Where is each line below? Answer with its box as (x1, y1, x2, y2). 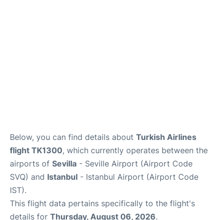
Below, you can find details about (10, 132, 136, 142)
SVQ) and (10, 172, 47, 182)
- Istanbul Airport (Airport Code (78, 172, 198, 182)
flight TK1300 (10, 145, 62, 156)
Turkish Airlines (136, 132, 196, 142)
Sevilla (52, 159, 77, 169)
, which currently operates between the (62, 145, 208, 156)
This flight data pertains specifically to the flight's (10, 198, 195, 209)
